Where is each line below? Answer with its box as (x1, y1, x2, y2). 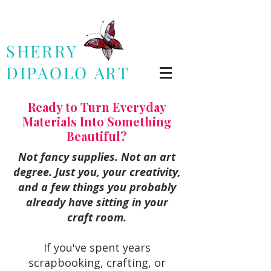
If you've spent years (43, 240, 151, 255)
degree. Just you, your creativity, (13, 165, 181, 179)
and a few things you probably (18, 180, 176, 194)
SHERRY (6, 40, 77, 62)
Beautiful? (67, 128, 127, 144)
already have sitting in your (25, 195, 168, 209)
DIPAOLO (6, 62, 94, 83)
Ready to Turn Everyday (27, 99, 166, 115)
